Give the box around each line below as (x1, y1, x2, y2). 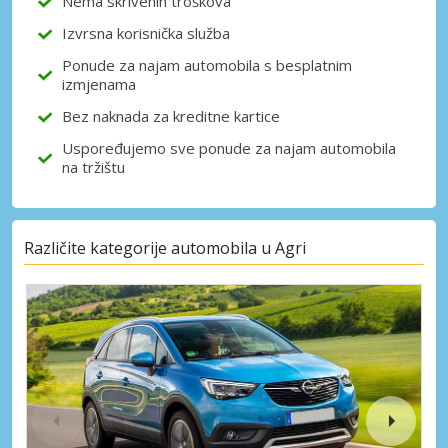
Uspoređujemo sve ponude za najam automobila (62, 138, 396, 159)
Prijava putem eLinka (168, 40, 304, 60)
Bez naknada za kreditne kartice (62, 106, 280, 127)
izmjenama (62, 74, 136, 95)
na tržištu (62, 157, 125, 178)
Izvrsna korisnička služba (62, 23, 230, 44)
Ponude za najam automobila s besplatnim (62, 55, 352, 76)
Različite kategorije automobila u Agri (24, 236, 306, 259)
